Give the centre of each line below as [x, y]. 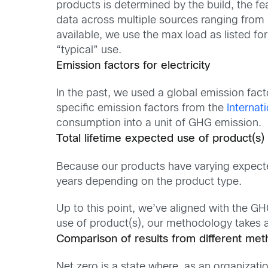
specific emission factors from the [142, 109]
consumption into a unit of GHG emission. [159, 124]
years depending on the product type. [149, 182]
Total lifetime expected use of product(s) [161, 139]
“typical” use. [89, 51]
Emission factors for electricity [134, 66]
